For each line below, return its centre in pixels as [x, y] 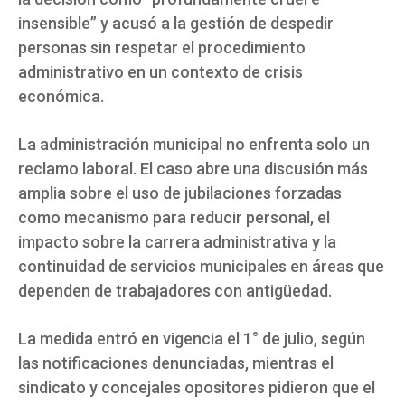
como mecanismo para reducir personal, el [174, 218]
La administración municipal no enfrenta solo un [194, 145]
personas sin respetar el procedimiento [162, 48]
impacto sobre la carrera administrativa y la [177, 242]
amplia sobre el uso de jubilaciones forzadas [180, 193]
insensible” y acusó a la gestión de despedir [176, 24]
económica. [61, 97]
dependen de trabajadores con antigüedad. [175, 291]
